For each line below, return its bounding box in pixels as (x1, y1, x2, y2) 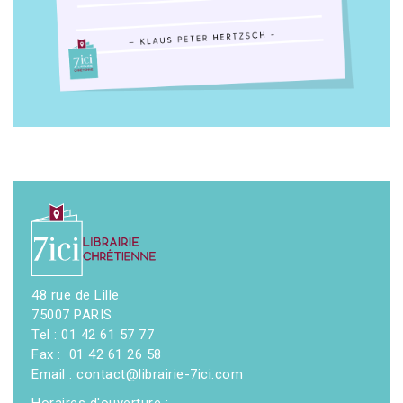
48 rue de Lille (31, 287, 120, 304)
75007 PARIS (31, 307, 112, 324)
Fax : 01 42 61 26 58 (31, 346, 162, 363)
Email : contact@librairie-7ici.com (31, 366, 243, 383)
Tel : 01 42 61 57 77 (31, 327, 154, 344)
